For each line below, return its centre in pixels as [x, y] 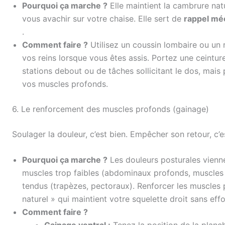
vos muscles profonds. [65, 84]
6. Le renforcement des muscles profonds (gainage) [110, 109]
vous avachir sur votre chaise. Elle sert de [103, 18]
